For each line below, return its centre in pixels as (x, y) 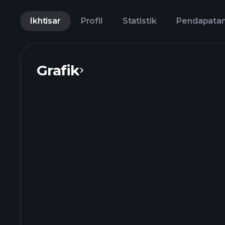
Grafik (58, 70)
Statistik (139, 21)
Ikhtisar (45, 21)
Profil (91, 21)
